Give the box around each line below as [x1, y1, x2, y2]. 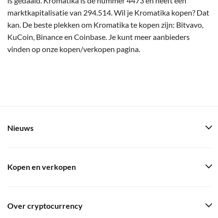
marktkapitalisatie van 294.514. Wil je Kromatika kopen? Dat [7, 7, 209, 17]
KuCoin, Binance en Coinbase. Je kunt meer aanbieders [7, 32, 190, 41]
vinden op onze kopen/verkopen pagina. [7, 44, 140, 54]
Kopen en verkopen [7, 163, 76, 171]
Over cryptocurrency [7, 201, 83, 210]
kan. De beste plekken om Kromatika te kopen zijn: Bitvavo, [7, 19, 203, 29]
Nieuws [7, 124, 34, 132]
